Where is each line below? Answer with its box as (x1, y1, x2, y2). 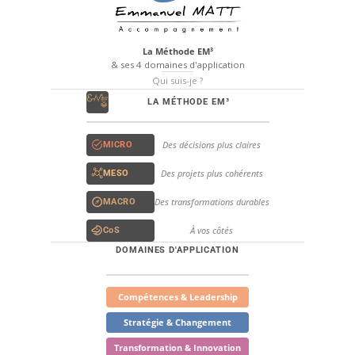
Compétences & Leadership (117, 290, 238, 303)
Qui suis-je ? (152, 74, 203, 86)
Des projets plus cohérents (160, 166, 263, 179)
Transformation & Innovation (114, 341, 241, 353)
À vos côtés (190, 223, 233, 236)
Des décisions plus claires (162, 138, 261, 151)
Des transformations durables (154, 195, 269, 208)
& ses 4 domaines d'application (110, 58, 245, 71)
